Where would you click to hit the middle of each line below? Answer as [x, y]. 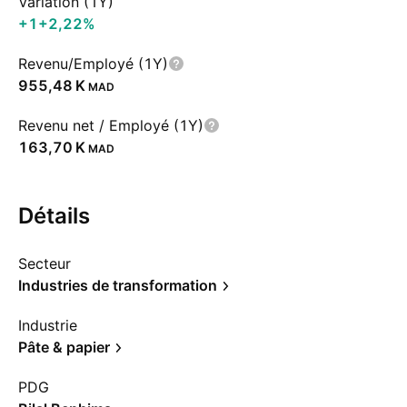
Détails [54, 216]
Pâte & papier [64, 347]
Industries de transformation [118, 285]
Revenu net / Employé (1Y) [111, 125]
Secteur [45, 263]
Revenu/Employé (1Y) [93, 64]
